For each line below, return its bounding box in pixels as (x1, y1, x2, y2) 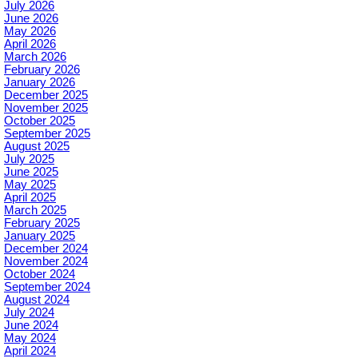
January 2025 (4, 229, 75, 243)
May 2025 (4, 178, 56, 192)
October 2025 (4, 114, 75, 128)
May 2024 (4, 332, 56, 345)
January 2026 (4, 76, 75, 89)
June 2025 (4, 165, 58, 179)
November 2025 (4, 101, 88, 115)
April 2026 (4, 38, 56, 51)
